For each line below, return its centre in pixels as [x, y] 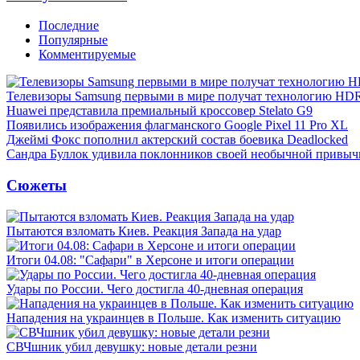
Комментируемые [87, 55]
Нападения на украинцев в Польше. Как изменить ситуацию [174, 317]
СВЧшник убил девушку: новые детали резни [132, 346]
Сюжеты [37, 185]
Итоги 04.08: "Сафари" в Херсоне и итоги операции [150, 260]
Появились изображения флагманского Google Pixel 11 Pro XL [177, 125]
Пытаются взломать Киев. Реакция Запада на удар [144, 231]
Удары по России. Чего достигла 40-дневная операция [155, 288]
